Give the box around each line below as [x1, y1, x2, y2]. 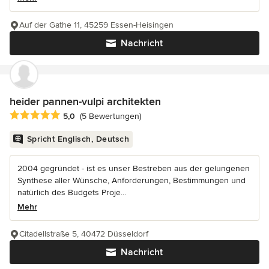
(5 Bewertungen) [80, 111, 141, 122]
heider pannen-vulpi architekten [10, 94, 161, 108]
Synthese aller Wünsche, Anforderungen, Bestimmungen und [17, 175, 246, 186]
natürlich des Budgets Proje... [17, 187, 126, 198]
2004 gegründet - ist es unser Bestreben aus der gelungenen [17, 163, 250, 174]
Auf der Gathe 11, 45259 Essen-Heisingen [19, 19, 174, 30]
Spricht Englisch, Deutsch [26, 133, 129, 144]
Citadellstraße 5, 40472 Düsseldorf [19, 228, 148, 239]
